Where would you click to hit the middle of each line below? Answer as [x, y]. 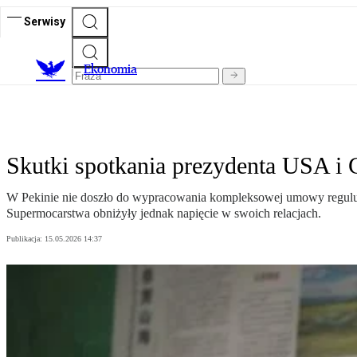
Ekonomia [110, 69]
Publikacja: [25, 239]
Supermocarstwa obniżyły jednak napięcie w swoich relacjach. [164, 214]
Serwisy [45, 21]
